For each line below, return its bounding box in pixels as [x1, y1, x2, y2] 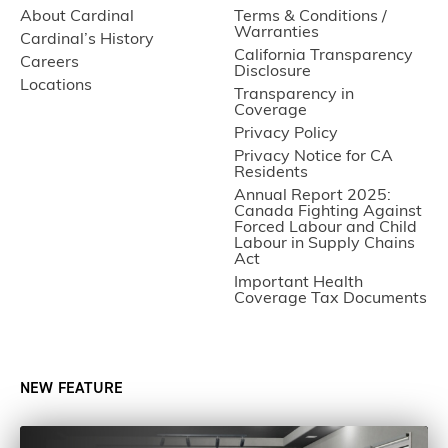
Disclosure [234, 63, 311, 80]
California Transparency [234, 47, 413, 64]
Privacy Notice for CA [234, 148, 393, 165]
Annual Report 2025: [234, 187, 391, 204]
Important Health [234, 274, 363, 291]
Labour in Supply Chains [234, 235, 415, 252]
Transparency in [234, 86, 354, 103]
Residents [234, 164, 308, 181]
